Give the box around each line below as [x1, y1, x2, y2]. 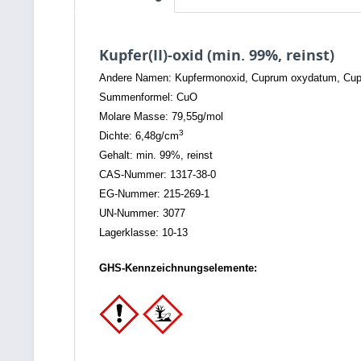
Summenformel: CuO [99, 91, 197, 103]
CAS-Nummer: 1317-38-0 [99, 168, 216, 180]
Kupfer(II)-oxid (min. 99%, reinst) [99, 45, 334, 64]
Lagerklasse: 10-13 [99, 226, 188, 239]
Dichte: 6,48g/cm [99, 130, 179, 142]
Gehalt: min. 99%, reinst [99, 149, 213, 161]
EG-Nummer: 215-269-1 [99, 188, 210, 200]
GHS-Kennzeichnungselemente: [99, 262, 257, 274]
